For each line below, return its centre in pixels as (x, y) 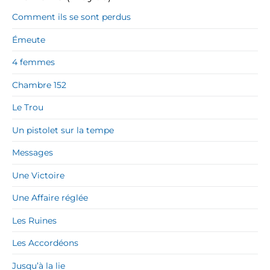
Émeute (29, 39)
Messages (33, 153)
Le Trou (28, 108)
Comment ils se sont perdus (71, 17)
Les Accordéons (45, 243)
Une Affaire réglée (50, 198)
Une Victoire (38, 175)
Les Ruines (34, 220)
